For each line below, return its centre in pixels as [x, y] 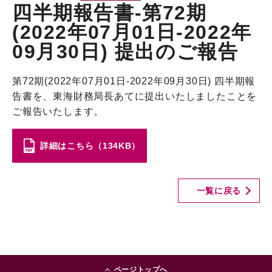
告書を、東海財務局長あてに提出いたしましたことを [135, 96]
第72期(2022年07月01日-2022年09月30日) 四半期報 [134, 81]
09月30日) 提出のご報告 [125, 52]
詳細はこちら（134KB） [90, 145]
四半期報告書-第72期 [110, 13]
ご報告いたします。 [58, 111]
